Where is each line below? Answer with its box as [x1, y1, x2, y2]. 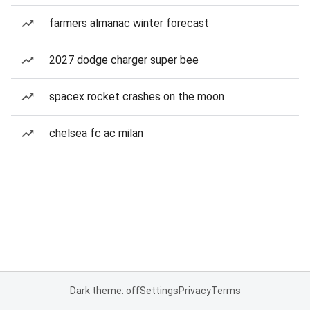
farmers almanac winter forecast [49, 17, 209, 30]
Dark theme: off [69, 285, 140, 296]
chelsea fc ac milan [49, 127, 143, 140]
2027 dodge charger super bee [49, 53, 199, 66]
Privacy [178, 285, 211, 296]
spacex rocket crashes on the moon [49, 90, 224, 103]
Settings [139, 285, 179, 296]
